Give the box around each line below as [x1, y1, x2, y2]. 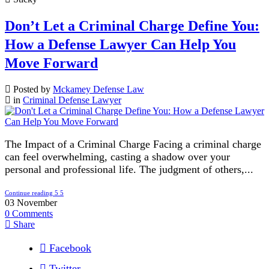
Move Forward [5, 55, 98, 71]
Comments [12, 208, 53, 219]
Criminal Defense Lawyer [23, 95, 121, 106]
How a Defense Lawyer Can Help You [5, 36, 236, 52]
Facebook [49, 242, 91, 255]
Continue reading [5, 189, 53, 197]
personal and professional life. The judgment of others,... [5, 163, 253, 176]
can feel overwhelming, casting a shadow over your [5, 151, 230, 163]
